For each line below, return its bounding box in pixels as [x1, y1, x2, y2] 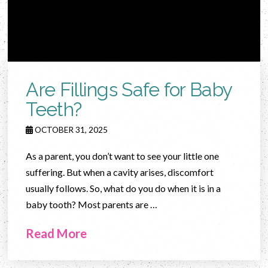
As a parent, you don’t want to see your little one [26, 150, 220, 162]
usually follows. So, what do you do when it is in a [26, 182, 221, 194]
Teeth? [26, 98, 82, 120]
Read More [26, 226, 87, 240]
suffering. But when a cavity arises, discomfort [26, 166, 214, 178]
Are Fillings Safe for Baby [26, 78, 232, 100]
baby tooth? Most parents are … [26, 198, 158, 210]
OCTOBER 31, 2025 [33, 124, 108, 135]
